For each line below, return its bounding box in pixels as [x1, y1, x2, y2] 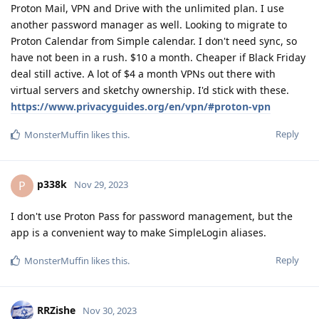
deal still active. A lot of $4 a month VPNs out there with [11, 66, 276, 80]
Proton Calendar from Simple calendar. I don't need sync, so [11, 33, 297, 48]
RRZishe [37, 303, 75, 318]
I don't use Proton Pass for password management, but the [11, 209, 293, 223]
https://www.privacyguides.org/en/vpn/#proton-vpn [11, 99, 271, 113]
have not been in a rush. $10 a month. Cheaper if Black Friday [11, 50, 305, 64]
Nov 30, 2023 [83, 304, 137, 318]
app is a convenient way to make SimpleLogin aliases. [11, 225, 266, 239]
